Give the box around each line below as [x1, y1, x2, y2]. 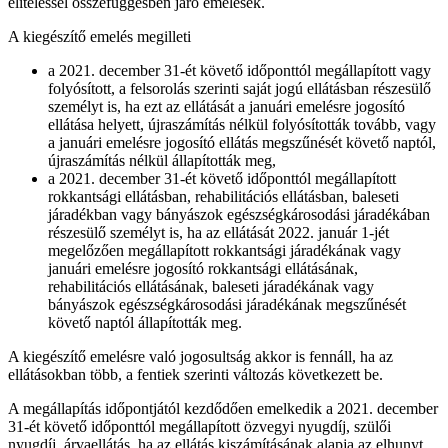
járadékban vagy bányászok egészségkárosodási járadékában [48, 205, 430, 223]
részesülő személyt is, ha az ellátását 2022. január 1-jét [48, 223, 389, 241]
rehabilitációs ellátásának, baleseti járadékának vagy [48, 277, 374, 295]
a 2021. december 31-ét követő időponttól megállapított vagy [48, 61, 431, 79]
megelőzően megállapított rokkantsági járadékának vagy [48, 241, 401, 259]
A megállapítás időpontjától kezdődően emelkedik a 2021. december [8, 399, 438, 417]
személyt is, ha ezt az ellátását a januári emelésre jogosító [48, 97, 405, 115]
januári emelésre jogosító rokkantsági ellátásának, [48, 259, 358, 277]
